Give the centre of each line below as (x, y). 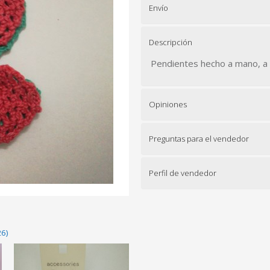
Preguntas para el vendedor (199, 139)
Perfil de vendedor (183, 173)
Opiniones (168, 104)
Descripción (171, 42)
